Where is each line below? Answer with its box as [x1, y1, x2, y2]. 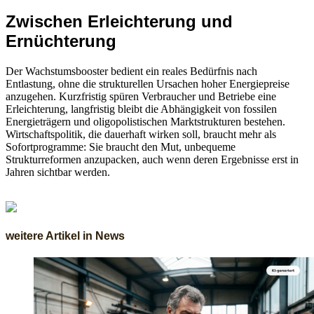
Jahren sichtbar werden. [6, 165, 110, 178]
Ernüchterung [6, 31, 116, 50]
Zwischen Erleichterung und [6, 11, 233, 31]
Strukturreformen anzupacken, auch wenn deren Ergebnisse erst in [6, 153, 299, 165]
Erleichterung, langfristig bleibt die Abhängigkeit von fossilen [6, 102, 277, 115]
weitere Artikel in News [6, 229, 125, 242]
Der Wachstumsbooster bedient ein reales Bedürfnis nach [6, 64, 257, 77]
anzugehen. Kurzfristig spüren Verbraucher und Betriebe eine [6, 90, 276, 102]
